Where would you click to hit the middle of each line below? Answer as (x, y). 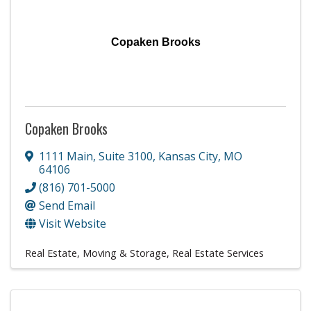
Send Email (67, 205)
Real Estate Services (218, 253)
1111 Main (66, 156)
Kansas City (188, 156)
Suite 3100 (126, 156)
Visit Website (73, 223)
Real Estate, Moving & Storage (96, 253)
